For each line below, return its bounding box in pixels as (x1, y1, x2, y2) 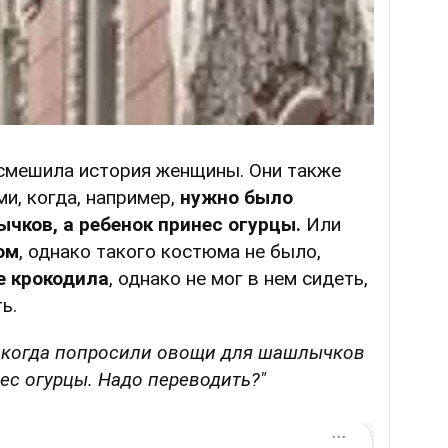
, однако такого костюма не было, (19, 240, 321, 264)
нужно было (180, 186, 293, 210)
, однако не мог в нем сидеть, (109, 267, 368, 291)
